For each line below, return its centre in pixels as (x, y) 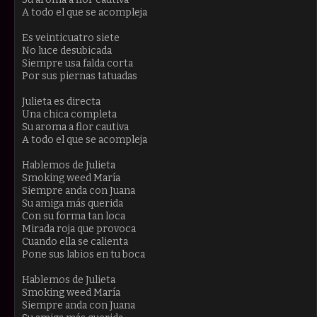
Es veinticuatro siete (71, 38)
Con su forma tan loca (74, 216)
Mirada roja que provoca (79, 229)
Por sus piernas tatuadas (80, 76)
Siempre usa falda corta (77, 63)
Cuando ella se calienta (75, 241)
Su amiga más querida (73, 203)
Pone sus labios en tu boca (83, 254)
